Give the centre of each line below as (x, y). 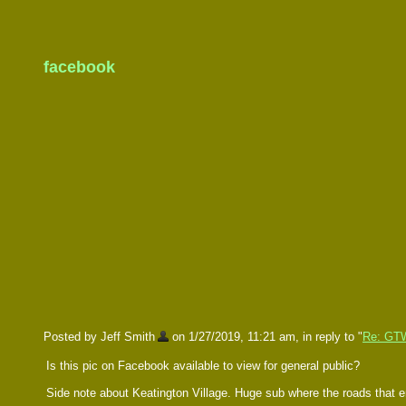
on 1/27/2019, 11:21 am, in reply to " (266, 337)
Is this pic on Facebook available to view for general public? (203, 366)
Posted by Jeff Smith (99, 337)
